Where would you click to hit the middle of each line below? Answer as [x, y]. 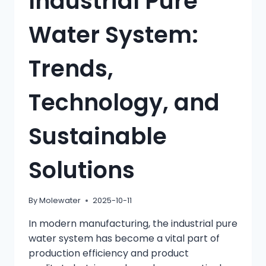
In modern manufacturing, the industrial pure [133, 223]
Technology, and [124, 102]
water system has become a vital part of [124, 238]
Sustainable [98, 136]
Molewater [60, 200]
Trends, [71, 68]
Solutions [82, 170]
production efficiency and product [109, 253]
